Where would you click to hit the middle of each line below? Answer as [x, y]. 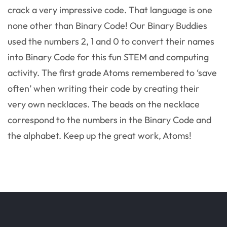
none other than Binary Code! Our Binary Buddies [107, 25]
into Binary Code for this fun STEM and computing [108, 57]
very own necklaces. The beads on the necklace [104, 104]
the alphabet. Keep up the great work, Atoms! [100, 135]
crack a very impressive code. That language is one [110, 10]
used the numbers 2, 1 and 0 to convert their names [111, 41]
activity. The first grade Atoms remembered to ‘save [112, 72]
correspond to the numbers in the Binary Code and [109, 120]
